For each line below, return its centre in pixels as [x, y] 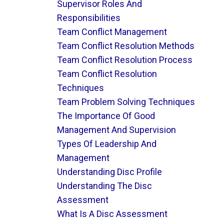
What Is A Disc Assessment [112, 214]
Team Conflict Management [112, 32]
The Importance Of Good [106, 116]
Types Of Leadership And [106, 144]
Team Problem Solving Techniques [126, 102]
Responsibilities [88, 18]
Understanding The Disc [104, 186]
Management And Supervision [116, 130]
